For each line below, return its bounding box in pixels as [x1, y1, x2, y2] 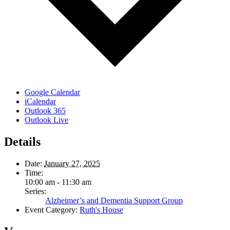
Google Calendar [25, 88, 80, 97]
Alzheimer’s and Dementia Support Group [45, 196, 183, 205]
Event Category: [25, 205, 78, 215]
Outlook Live [25, 116, 68, 125]
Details [4, 135, 41, 149]
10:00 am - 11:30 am [25, 178, 91, 187]
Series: [25, 187, 46, 196]
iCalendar [25, 97, 56, 106]
